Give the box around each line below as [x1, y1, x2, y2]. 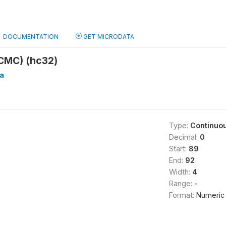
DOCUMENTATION [3, 33, 59, 40]
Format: [168, 191, 196, 199]
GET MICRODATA [82, 33, 134, 40]
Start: [168, 144, 189, 153]
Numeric [196, 191, 224, 199]
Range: [168, 179, 194, 188]
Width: [168, 167, 192, 176]
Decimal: [168, 133, 200, 141]
